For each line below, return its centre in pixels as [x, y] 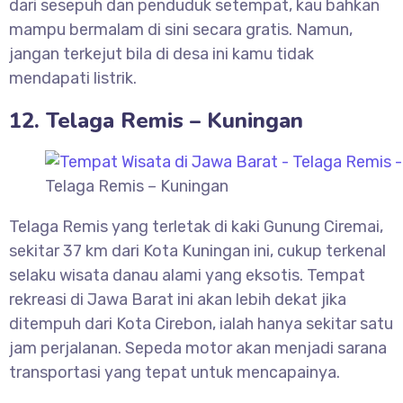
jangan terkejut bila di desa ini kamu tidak [161, 54]
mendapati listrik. [73, 79]
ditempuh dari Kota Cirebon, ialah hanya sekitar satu [201, 324]
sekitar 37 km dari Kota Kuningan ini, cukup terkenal [197, 251]
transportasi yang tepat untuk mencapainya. [175, 373]
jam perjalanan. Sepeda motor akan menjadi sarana [198, 349]
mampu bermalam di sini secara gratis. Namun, [181, 30]
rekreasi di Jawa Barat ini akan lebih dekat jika [178, 300]
